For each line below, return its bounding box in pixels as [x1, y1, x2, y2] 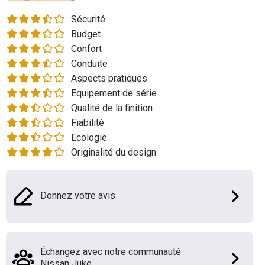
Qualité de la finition [71, 102, 153, 114]
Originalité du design [71, 147, 156, 158]
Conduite [71, 58, 108, 69]
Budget [71, 28, 101, 40]
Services [9, 51, 43, 64]
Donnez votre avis [40, 190, 115, 201]
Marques [9, 144, 46, 157]
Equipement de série [71, 88, 157, 99]
